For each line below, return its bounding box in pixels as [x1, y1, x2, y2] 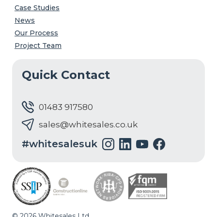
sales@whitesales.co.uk [39, 119, 138, 129]
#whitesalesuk [22, 138, 97, 150]
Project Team [15, 41, 62, 50]
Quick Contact [22, 67, 110, 82]
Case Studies [15, 3, 60, 12]
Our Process [15, 28, 58, 37]
